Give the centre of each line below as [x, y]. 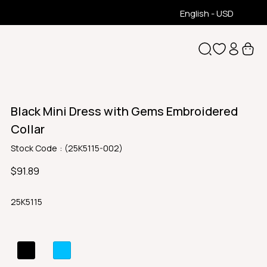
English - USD [207, 13]
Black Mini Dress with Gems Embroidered [124, 111]
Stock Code [34, 148]
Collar [28, 129]
